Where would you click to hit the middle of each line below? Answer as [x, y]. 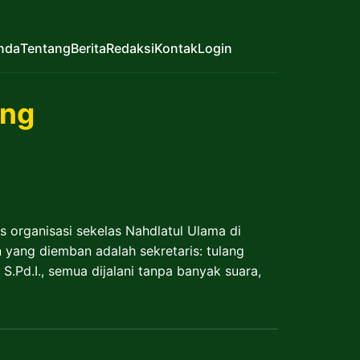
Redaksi [130, 48]
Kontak [176, 48]
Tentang [45, 48]
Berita [88, 48]
